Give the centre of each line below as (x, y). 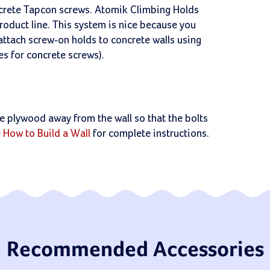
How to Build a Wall (47, 134)
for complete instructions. (150, 134)
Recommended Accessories (135, 250)
